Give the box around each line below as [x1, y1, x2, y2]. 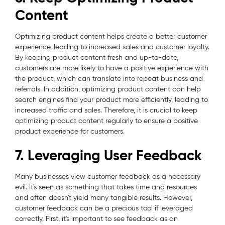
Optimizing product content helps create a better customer [15, 32, 207, 41]
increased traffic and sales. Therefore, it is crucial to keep [15, 105, 197, 115]
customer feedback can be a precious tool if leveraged [15, 203, 193, 212]
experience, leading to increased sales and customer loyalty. [15, 42, 209, 51]
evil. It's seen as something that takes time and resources [15, 182, 197, 191]
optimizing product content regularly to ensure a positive [15, 116, 198, 125]
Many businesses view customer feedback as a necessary [15, 172, 200, 181]
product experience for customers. [15, 127, 125, 136]
